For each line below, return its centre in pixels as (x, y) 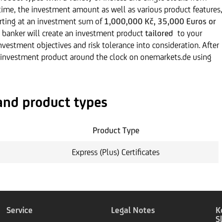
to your (190, 33)
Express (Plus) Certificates (116, 152)
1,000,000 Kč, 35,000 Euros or (160, 21)
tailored (160, 33)
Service (20, 210)
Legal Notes (133, 210)
